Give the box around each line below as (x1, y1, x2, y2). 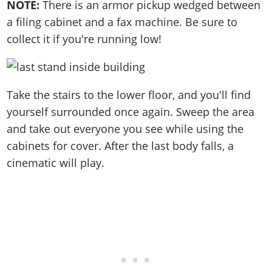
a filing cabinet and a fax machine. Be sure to (7, 14, 238, 29)
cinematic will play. (7, 155, 105, 170)
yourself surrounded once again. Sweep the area (7, 104, 255, 119)
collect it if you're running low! (7, 31, 165, 46)
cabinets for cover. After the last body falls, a (7, 138, 234, 153)
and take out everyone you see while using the (7, 121, 244, 136)
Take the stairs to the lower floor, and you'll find (7, 87, 251, 102)
